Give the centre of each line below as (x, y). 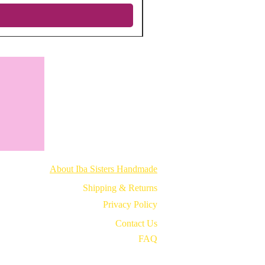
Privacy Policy (130, 205)
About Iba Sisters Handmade (104, 169)
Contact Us (136, 224)
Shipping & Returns (120, 188)
